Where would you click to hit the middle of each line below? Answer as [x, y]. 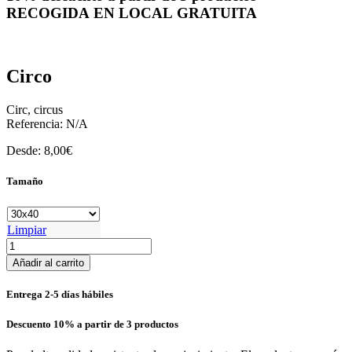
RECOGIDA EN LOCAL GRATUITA [132, 13]
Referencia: [36, 124]
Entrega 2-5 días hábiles [60, 294]
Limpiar [27, 229]
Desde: [25, 151]
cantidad [26, 258]
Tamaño [25, 181]
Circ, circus [35, 110]
